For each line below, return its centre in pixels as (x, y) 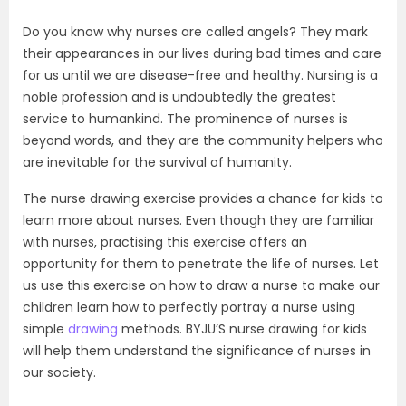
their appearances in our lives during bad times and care (202, 53)
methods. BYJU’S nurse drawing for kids (242, 329)
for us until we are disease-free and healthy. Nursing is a (200, 75)
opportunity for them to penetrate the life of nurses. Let (201, 264)
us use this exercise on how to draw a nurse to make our (201, 285)
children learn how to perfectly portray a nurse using (189, 307)
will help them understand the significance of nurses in (197, 351)
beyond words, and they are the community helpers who (203, 140)
